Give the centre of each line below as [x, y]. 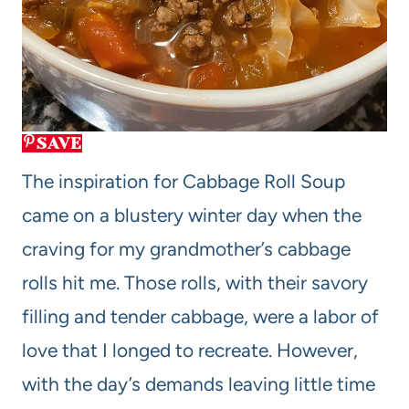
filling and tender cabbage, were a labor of [200, 317]
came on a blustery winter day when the [192, 215]
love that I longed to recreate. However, [190, 351]
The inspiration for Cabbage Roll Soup [184, 182]
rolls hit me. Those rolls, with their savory [195, 283]
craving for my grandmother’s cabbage [186, 249]
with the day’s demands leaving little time [199, 384]
